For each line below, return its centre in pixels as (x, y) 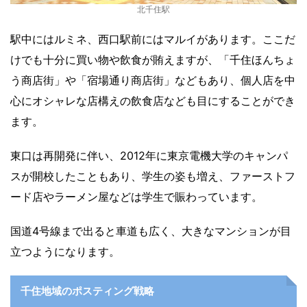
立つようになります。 (65, 251)
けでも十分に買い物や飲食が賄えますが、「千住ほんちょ (153, 59)
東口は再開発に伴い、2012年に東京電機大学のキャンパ (149, 155)
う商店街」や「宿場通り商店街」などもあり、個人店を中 (153, 80)
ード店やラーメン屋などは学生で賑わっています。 (136, 196)
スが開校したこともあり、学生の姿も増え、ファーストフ (153, 176)
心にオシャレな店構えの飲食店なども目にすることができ (153, 100)
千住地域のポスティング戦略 (87, 291)
